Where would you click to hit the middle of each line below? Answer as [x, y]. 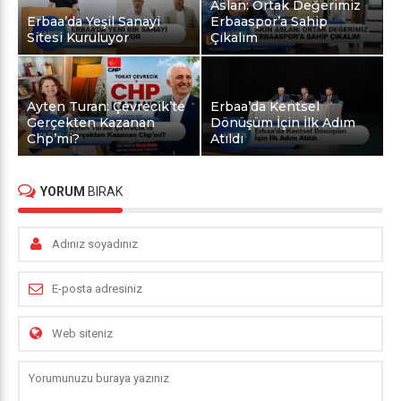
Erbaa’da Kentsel [265, 107]
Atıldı [227, 139]
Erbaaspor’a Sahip [269, 21]
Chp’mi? [53, 139]
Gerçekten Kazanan [91, 123]
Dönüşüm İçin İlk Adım [283, 123]
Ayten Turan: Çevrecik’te [106, 107]
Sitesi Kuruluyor [78, 37]
